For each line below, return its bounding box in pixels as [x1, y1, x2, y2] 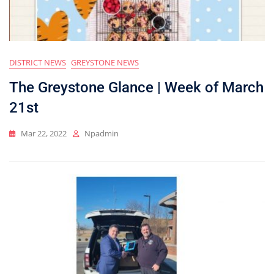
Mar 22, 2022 [21, 128, 67, 139]
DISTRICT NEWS [9, 57, 66, 68]
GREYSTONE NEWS [71, 57, 139, 68]
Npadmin [84, 128, 119, 139]
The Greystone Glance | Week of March [9, 79, 264, 97]
